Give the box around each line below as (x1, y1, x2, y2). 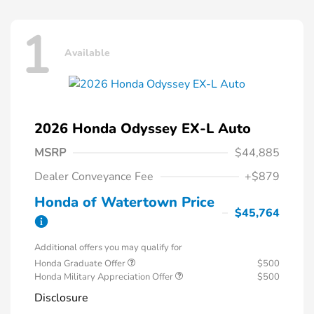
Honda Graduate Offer (34, 257, 128, 270)
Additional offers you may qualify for (34, 240, 182, 254)
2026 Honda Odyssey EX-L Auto (34, 118, 251, 138)
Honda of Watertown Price (34, 192, 214, 212)
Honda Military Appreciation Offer (34, 270, 175, 283)
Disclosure (34, 289, 88, 306)
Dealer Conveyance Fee (34, 168, 153, 184)
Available (64, 46, 110, 60)
